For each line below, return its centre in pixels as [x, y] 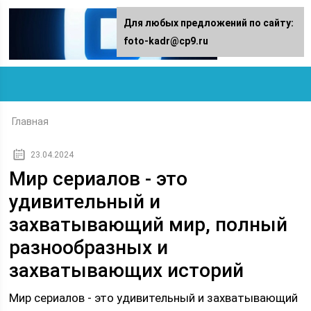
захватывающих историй [127, 270]
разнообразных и [89, 247]
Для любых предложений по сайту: [209, 23]
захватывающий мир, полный [149, 225]
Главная [31, 121]
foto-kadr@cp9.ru [166, 41]
